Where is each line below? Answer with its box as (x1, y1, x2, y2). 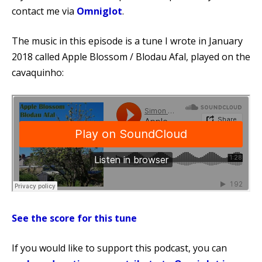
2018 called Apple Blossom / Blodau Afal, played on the (12, 50, 250, 63)
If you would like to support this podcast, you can (12, 241, 227, 254)
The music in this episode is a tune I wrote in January (12, 34, 243, 47)
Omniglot (77, 4, 122, 18)
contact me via (12, 4, 77, 18)
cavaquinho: (12, 65, 64, 79)
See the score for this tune (12, 211, 137, 225)
